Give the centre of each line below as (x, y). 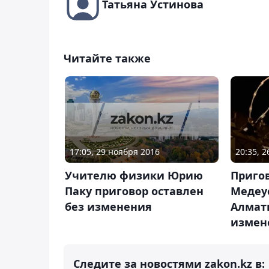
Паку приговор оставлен (134, 191)
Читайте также (107, 58)
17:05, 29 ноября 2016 (115, 151)
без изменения (108, 206)
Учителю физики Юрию (134, 175)
